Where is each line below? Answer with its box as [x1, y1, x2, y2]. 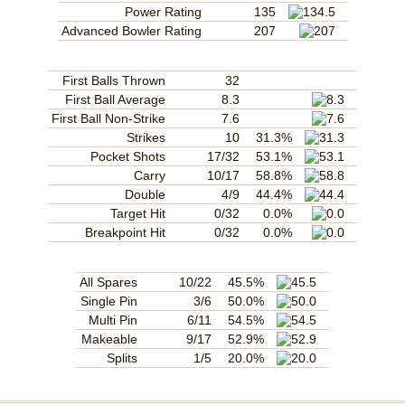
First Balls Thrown [62, 73, 165, 89]
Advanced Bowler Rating [61, 24, 202, 39]
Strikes [127, 130, 165, 146]
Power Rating [124, 5, 202, 20]
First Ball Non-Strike [52, 111, 165, 127]
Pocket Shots [90, 149, 165, 165]
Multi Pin [89, 313, 137, 328]
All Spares [80, 275, 137, 290]
